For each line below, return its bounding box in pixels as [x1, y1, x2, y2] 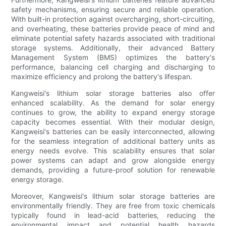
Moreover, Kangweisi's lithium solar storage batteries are [11, 192, 215, 201]
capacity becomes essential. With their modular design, [11, 118, 215, 127]
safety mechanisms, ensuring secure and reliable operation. [11, 5, 215, 14]
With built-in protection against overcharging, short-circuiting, [11, 15, 215, 24]
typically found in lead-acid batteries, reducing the [11, 211, 215, 220]
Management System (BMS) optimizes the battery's [11, 53, 215, 62]
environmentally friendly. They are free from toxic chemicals [11, 201, 215, 210]
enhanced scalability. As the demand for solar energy [11, 98, 215, 107]
